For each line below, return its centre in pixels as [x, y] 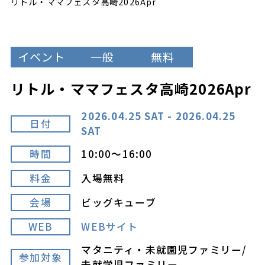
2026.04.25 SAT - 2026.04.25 [159, 116]
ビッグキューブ [119, 203]
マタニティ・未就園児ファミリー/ [164, 250]
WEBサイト [110, 227]
